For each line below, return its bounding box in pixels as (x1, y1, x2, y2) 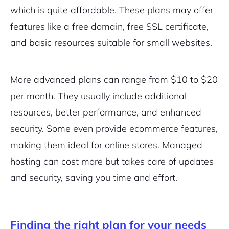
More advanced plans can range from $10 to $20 (10, 74, 218, 85)
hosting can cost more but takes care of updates (10, 155, 214, 167)
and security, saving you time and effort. (10, 172, 177, 184)
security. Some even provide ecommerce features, (10, 123, 218, 134)
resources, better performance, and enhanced (10, 106, 201, 118)
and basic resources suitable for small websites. (10, 37, 212, 49)
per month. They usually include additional (10, 90, 187, 102)
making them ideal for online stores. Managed (10, 139, 202, 151)
